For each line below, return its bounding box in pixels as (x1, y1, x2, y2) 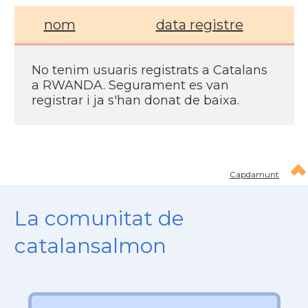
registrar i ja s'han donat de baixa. (31, 93, 239, 108)
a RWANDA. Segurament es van (31, 78, 229, 93)
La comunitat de (14, 206, 184, 231)
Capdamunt (230, 169, 279, 179)
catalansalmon (14, 233, 166, 258)
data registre (155, 16, 243, 33)
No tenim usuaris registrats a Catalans (31, 63, 267, 78)
